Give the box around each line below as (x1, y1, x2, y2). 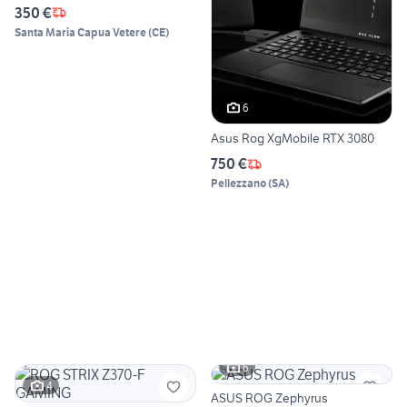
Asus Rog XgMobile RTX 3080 (211, 130, 374, 147)
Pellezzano (211, 176, 266, 191)
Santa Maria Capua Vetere (15, 25, 146, 39)
